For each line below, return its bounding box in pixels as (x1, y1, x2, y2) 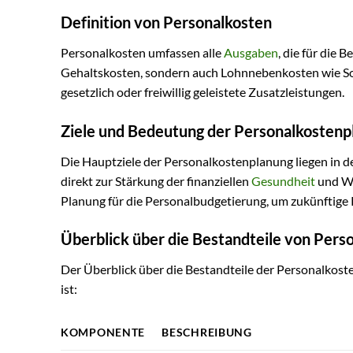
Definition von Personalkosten (61, 12, 272, 32)
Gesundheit (251, 173, 315, 188)
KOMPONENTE (61, 325, 146, 340)
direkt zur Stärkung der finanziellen (61, 173, 251, 188)
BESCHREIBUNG (162, 325, 252, 340)
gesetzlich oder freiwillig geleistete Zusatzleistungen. (61, 84, 344, 99)
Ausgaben (224, 44, 278, 60)
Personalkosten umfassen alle (61, 44, 224, 60)
